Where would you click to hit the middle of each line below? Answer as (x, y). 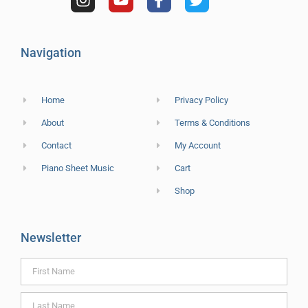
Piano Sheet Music (78, 168)
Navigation (51, 52)
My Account (198, 145)
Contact (57, 145)
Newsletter (51, 237)
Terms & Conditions (213, 122)
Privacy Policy (202, 100)
